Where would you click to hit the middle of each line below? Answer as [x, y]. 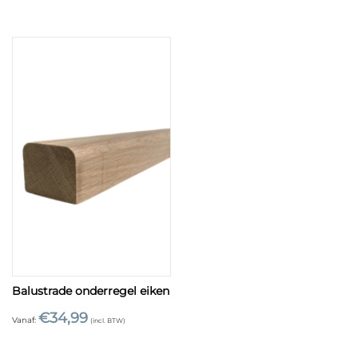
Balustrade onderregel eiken [90, 291]
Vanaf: [25, 320]
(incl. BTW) [107, 320]
